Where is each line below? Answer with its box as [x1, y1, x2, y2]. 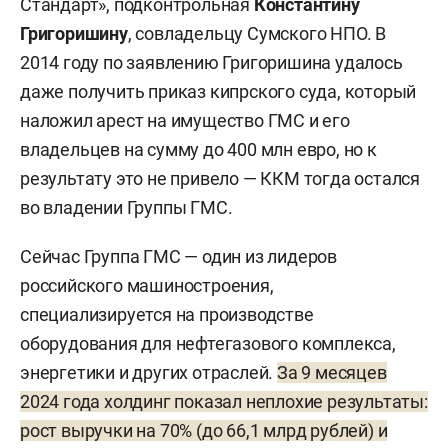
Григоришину [20, 23, 128, 45]
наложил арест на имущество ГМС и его [20, 110, 350, 132]
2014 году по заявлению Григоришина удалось [20, 52, 403, 74]
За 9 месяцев [277, 362, 387, 384]
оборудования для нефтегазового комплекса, [20, 333, 396, 355]
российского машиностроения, [20, 275, 274, 297]
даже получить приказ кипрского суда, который [20, 81, 417, 103]
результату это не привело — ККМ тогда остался [20, 168, 420, 190]
